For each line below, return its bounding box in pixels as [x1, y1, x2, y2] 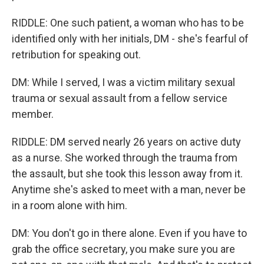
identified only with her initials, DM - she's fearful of [12, 32, 249, 45]
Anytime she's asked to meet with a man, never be [12, 183, 246, 196]
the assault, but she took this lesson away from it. [12, 167, 243, 180]
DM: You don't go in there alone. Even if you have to [12, 227, 247, 239]
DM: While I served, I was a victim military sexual [12, 76, 235, 88]
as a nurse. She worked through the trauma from [12, 151, 237, 164]
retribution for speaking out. [12, 48, 141, 61]
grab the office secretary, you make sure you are [12, 243, 235, 255]
